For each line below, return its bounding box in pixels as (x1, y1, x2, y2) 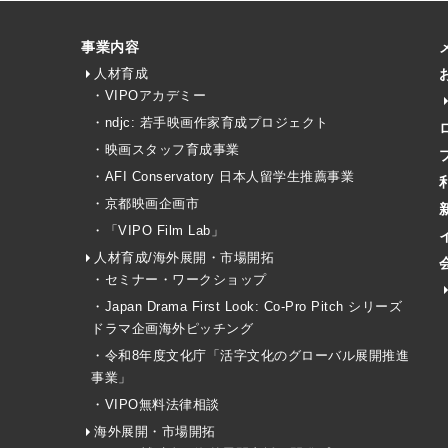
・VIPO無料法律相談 (91, 397, 220, 412)
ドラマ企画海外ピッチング (91, 321, 253, 336)
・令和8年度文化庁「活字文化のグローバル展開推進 (91, 348, 409, 363)
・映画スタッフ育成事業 (91, 142, 240, 157)
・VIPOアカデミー (91, 88, 206, 103)
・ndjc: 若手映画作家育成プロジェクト (91, 115, 329, 130)
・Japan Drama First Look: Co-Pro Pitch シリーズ (91, 299, 402, 314)
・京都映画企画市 (91, 196, 199, 211)
